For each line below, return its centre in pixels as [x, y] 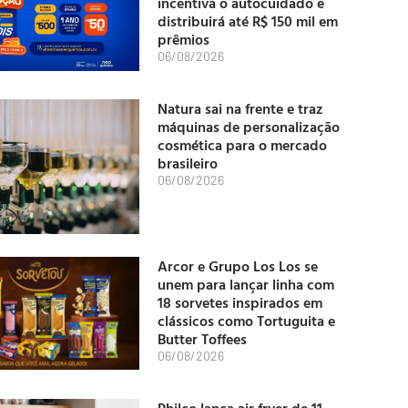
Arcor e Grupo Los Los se [238, 265]
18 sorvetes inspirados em [240, 302]
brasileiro [188, 163]
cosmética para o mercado [242, 145]
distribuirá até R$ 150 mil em [248, 21]
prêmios [184, 40]
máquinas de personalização [249, 127]
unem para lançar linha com [246, 284]
